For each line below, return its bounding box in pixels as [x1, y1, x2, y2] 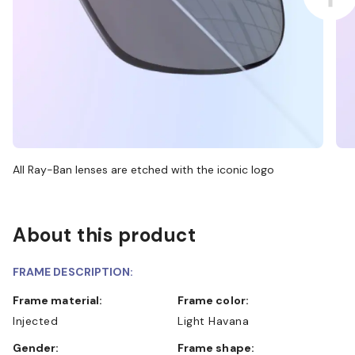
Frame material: [19, 292, 103, 307]
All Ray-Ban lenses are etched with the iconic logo [13, 162, 274, 177]
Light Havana [177, 313, 249, 328]
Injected [13, 313, 58, 328]
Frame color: [184, 292, 249, 307]
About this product [13, 222, 196, 247]
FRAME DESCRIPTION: [13, 264, 134, 279]
